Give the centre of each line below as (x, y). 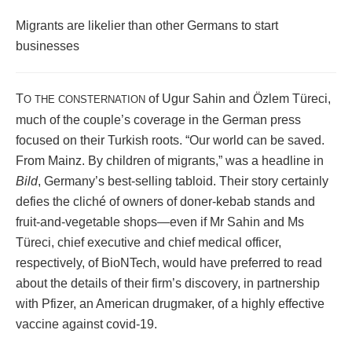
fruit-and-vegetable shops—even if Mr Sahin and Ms (160, 222)
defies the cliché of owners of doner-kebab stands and (165, 202)
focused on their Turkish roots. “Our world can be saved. (170, 141)
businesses (48, 46)
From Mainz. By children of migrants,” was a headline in (170, 161)
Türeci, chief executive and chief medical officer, (148, 243)
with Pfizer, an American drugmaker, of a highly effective (170, 304)
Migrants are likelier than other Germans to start (147, 26)
